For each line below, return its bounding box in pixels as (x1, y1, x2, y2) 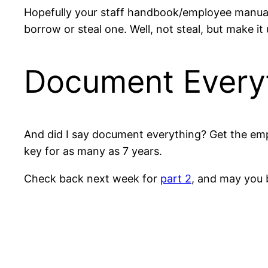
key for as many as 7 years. (24, 144, 162, 157)
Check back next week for (24, 172, 160, 185)
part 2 (160, 172, 191, 185)
